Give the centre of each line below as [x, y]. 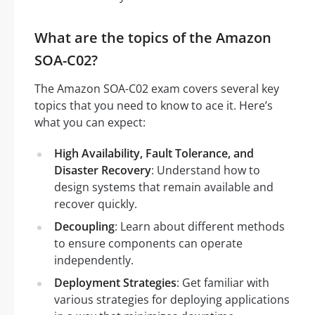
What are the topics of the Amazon [153, 37]
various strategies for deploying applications [172, 299]
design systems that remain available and [164, 187]
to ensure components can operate [148, 243]
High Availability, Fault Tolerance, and [154, 153]
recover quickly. [96, 204]
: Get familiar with [223, 282]
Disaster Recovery [103, 170]
